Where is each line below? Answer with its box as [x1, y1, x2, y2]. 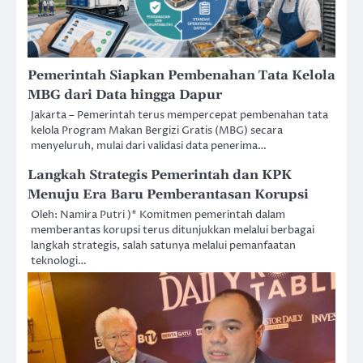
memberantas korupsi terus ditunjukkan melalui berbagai [31, 223, 314, 238]
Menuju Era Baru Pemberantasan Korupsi [28, 186, 309, 203]
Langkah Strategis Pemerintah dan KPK [28, 167, 292, 184]
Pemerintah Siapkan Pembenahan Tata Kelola [28, 67, 335, 84]
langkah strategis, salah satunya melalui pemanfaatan [31, 238, 296, 254]
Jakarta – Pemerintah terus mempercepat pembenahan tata [31, 108, 328, 123]
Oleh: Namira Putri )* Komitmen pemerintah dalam [31, 207, 285, 223]
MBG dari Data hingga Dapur [28, 87, 222, 104]
